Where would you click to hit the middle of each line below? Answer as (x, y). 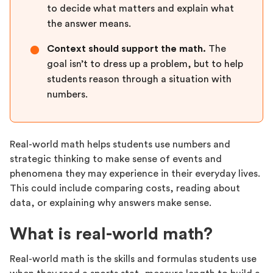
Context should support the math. (126, 49)
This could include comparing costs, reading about (125, 188)
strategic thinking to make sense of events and (116, 159)
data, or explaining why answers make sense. (111, 203)
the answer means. (89, 24)
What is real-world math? (111, 234)
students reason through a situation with (139, 79)
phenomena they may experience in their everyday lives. (135, 174)
